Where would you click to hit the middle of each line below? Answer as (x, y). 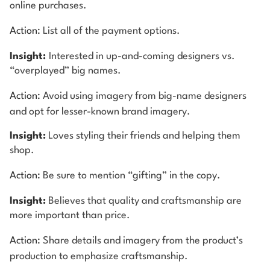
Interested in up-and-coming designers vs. (142, 56)
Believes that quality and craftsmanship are (144, 201)
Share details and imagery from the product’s (143, 240)
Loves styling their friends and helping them (143, 136)
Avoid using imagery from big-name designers (145, 96)
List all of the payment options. (110, 31)
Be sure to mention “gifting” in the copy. (130, 175)
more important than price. (70, 215)
